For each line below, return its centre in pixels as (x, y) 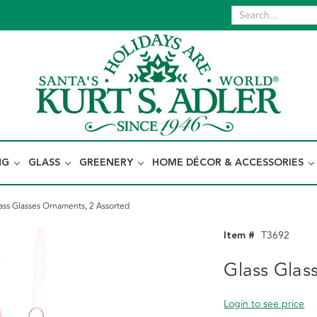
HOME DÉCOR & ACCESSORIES (229, 163)
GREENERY (108, 163)
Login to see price (264, 304)
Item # (240, 236)
